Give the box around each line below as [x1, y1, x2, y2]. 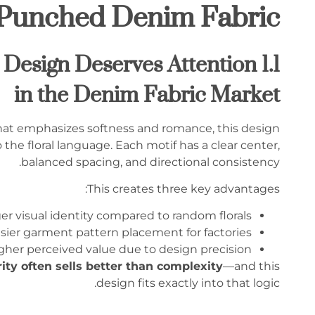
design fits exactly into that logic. [96, 276, 280, 290]
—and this [223, 259, 280, 274]
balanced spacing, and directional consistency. [21, 155, 280, 169]
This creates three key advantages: [87, 181, 280, 195]
